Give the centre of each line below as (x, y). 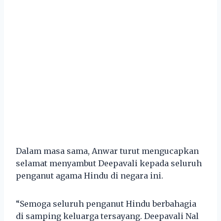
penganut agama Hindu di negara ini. (90, 175)
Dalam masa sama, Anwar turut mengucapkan (107, 151)
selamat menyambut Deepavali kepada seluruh (109, 163)
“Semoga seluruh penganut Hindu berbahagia (106, 203)
